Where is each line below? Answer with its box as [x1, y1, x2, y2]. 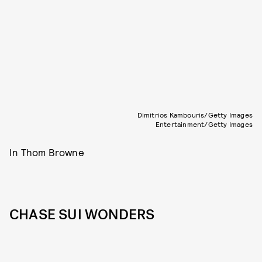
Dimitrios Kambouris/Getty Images [137, 111, 253, 119]
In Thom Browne [9, 146, 84, 158]
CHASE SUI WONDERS [9, 205, 155, 224]
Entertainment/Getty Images [155, 120, 253, 128]
